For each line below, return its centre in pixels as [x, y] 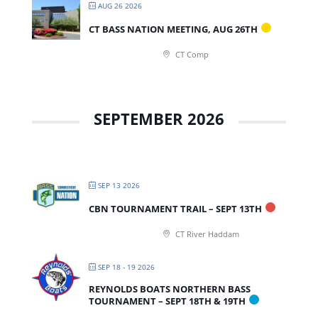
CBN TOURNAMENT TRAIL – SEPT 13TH [175, 208]
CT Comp [191, 54]
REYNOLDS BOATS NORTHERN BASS [169, 289]
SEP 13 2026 [119, 185]
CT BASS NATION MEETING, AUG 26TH [173, 29]
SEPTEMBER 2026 [159, 118]
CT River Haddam [206, 234]
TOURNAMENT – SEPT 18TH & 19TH [167, 301]
